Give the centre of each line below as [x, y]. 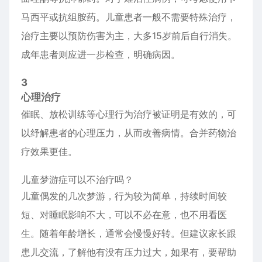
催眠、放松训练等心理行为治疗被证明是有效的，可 [129, 114]
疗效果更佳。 [49, 151]
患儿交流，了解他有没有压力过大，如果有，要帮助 [129, 252]
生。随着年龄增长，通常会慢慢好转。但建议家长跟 [129, 233]
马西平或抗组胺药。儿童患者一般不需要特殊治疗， [129, 17]
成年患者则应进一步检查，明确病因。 [101, 54]
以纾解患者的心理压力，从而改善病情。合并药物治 [129, 133]
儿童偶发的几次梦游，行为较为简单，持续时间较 [124, 196]
